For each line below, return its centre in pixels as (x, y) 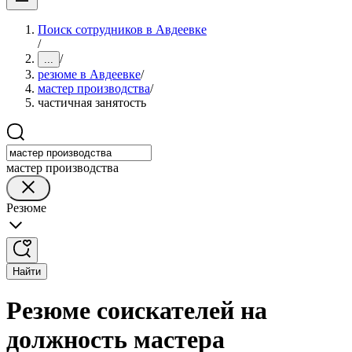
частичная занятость (92, 103)
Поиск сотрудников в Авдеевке (122, 29)
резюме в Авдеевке (89, 74)
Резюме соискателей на (137, 311)
